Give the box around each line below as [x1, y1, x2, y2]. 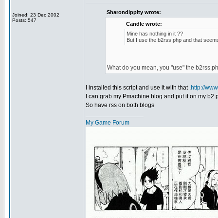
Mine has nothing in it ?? [127, 31, 183, 36]
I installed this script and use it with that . [86, 84, 191, 91]
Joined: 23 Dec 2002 [12, 12, 59, 18]
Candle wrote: [126, 21, 162, 27]
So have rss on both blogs [86, 102, 154, 109]
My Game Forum [86, 119, 129, 126]
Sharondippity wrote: [107, 9, 161, 15]
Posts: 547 [12, 18, 36, 23]
